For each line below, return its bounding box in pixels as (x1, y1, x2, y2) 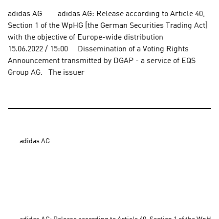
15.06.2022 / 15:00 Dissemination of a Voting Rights (8, 45, 189, 53)
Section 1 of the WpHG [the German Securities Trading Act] (8, 22, 208, 30)
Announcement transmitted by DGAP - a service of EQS (8, 57, 196, 65)
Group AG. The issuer (8, 69, 85, 77)
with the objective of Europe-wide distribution (8, 34, 163, 42)
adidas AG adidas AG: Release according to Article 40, (8, 10, 205, 18)
